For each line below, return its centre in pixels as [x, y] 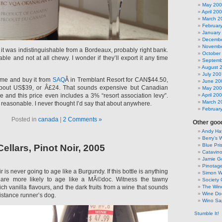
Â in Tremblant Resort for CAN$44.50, [116, 80]
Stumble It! [206, 213]
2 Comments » [82, 119]
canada [48, 119]
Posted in [25, 119]
